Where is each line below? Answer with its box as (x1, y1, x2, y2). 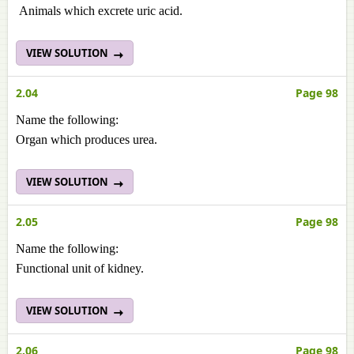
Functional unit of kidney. (16, 262, 144, 275)
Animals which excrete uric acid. (16, 4, 183, 17)
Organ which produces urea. (16, 133, 157, 146)
